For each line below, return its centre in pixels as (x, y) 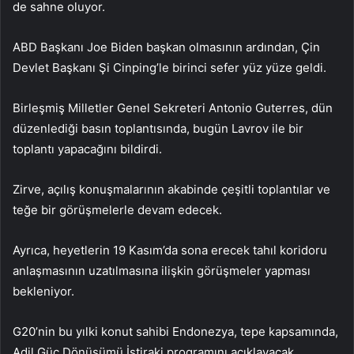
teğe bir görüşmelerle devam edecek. (117, 210)
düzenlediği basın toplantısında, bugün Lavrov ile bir (158, 129)
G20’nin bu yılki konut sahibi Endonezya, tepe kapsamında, (175, 332)
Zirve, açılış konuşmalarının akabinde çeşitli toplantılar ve (171, 190)
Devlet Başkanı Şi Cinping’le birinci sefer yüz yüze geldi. (169, 68)
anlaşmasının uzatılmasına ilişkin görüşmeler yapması (162, 271)
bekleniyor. (43, 292)
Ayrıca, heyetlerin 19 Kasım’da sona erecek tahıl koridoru (170, 250)
